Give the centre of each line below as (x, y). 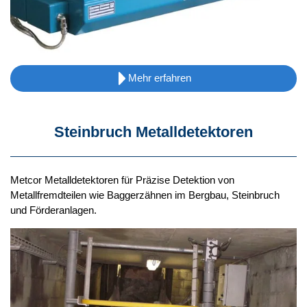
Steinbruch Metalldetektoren (153, 132)
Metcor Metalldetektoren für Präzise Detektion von (122, 180)
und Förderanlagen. (53, 210)
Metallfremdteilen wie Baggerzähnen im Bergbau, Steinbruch (145, 195)
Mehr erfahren (160, 78)
